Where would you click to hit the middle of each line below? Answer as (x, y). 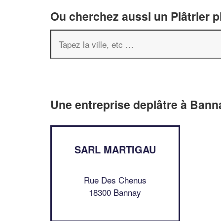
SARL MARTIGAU (115, 149)
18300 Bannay (115, 192)
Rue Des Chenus (115, 180)
